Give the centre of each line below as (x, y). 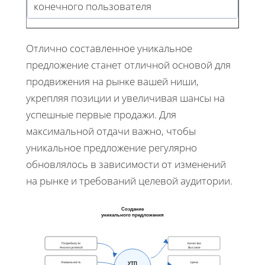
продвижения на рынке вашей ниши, (112, 81)
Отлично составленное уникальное (109, 48)
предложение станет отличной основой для (128, 64)
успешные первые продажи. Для (101, 114)
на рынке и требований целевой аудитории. (129, 180)
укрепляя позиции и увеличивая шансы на (125, 98)
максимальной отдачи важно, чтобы (111, 131)
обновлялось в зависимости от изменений (126, 164)
